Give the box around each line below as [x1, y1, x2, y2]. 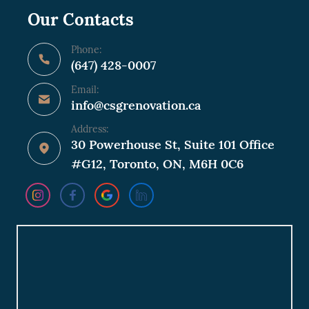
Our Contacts [28, 9, 134, 31]
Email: [71, 83, 99, 97]
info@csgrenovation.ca [71, 97, 201, 114]
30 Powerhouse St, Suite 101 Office [71, 137, 275, 153]
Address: [71, 123, 109, 136]
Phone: [71, 43, 102, 57]
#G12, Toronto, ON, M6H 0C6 [71, 156, 243, 172]
